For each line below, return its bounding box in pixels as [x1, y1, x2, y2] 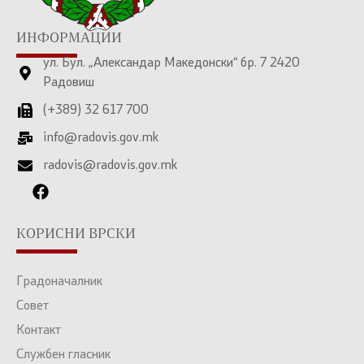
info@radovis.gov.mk [42, 131, 158, 145]
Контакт [16, 323, 61, 337]
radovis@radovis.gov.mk [42, 158, 177, 172]
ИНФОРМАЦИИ [16, 32, 122, 45]
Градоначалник [16, 275, 102, 288]
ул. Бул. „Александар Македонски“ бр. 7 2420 [42, 56, 300, 70]
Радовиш [42, 76, 94, 89]
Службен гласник [16, 348, 110, 362]
